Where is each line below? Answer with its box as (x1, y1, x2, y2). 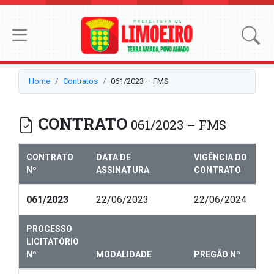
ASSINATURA (96, 165, 149, 176)
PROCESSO (26, 224, 72, 234)
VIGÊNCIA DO (194, 152, 247, 163)
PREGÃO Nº (194, 250, 240, 260)
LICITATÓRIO (26, 237, 79, 247)
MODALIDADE (96, 250, 152, 260)
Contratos (63, 76, 98, 86)
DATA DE (96, 152, 131, 163)
